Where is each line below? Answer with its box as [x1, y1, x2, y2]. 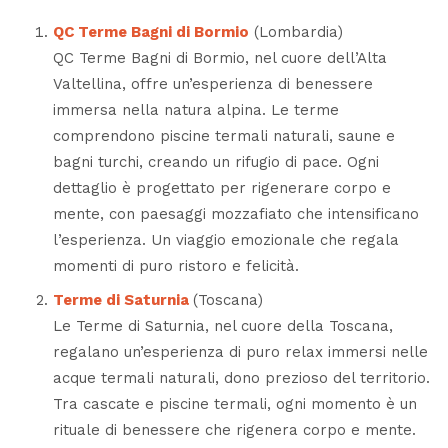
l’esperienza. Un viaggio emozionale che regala [52, 231, 399, 250]
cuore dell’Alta [280, 49, 387, 68]
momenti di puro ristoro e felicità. [52, 257, 299, 276]
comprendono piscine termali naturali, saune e [52, 127, 395, 146]
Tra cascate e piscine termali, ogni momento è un [52, 394, 417, 413]
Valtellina [52, 75, 122, 94]
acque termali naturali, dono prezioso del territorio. [52, 368, 430, 387]
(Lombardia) [248, 23, 343, 42]
